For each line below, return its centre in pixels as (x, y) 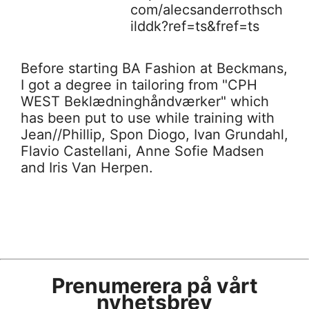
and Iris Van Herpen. (87, 168)
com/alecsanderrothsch (207, 10)
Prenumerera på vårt (154, 285)
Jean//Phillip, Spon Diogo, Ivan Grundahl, (154, 134)
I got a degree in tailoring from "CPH (139, 85)
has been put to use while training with (148, 118)
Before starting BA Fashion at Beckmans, (154, 68)
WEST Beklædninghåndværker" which (145, 101)
